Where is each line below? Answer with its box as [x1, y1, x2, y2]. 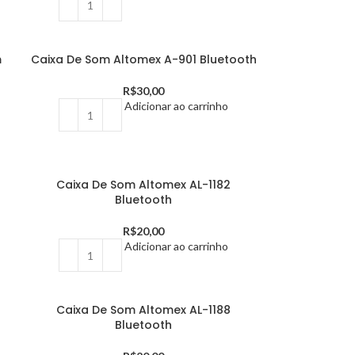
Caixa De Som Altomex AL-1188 [56, 302, 231, 318]
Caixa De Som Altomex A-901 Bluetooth [30, 52, 257, 67]
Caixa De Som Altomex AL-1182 [56, 177, 231, 193]
